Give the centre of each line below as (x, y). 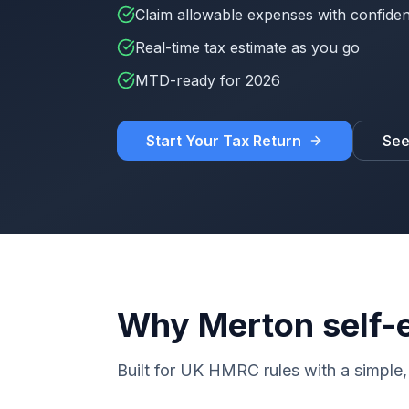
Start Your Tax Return (224, 141)
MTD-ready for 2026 (208, 80)
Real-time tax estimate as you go (247, 47)
